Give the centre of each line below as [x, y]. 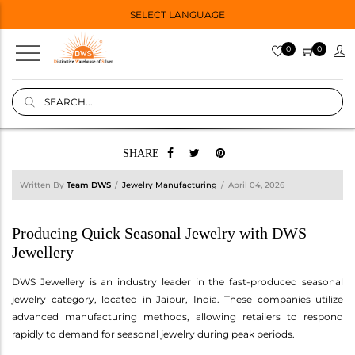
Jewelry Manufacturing [170, 185]
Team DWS [89, 185]
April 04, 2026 [256, 185]
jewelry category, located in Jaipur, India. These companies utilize [177, 299]
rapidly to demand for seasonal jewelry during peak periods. [153, 334]
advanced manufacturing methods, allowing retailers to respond [177, 316]
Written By [43, 185]
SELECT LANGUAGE [177, 14]
